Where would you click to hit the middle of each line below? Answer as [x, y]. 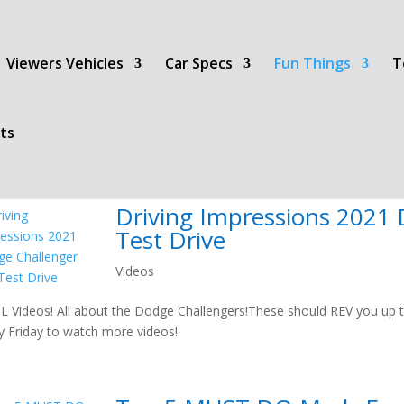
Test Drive [171, 240]
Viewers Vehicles [65, 63]
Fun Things [312, 63]
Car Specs [199, 63]
